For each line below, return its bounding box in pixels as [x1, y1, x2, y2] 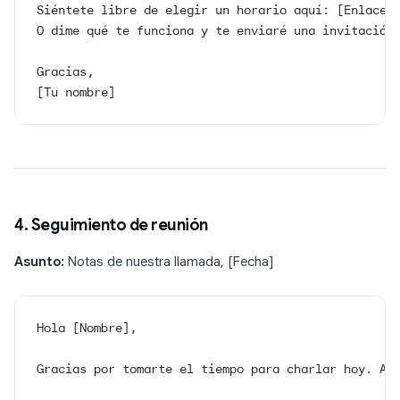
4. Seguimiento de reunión [14, 215, 208, 236]
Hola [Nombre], [37, 320, 137, 337]
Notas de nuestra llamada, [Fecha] [64, 254, 274, 271]
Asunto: [14, 254, 64, 271]
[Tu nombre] [37, 84, 115, 101]
